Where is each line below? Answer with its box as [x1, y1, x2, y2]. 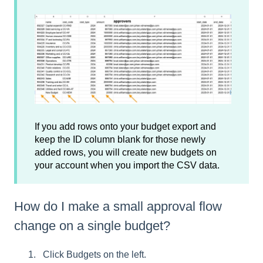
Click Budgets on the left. [43, 249, 146, 260]
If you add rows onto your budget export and [35, 121, 216, 131]
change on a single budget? [14, 218, 170, 234]
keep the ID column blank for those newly [35, 134, 205, 144]
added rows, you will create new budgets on [35, 147, 217, 157]
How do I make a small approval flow [14, 199, 222, 214]
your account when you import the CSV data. [35, 160, 220, 170]
